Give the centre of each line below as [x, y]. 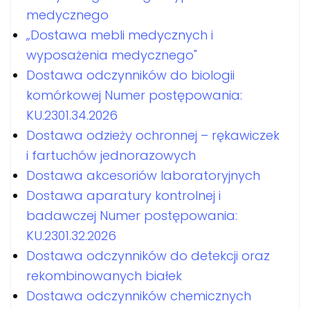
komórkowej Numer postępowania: [134, 95]
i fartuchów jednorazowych [111, 155]
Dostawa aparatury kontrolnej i [124, 195]
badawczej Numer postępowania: [132, 216]
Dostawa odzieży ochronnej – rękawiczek [153, 135]
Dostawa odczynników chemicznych [139, 296]
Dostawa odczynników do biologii [130, 75]
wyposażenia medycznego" [112, 55]
